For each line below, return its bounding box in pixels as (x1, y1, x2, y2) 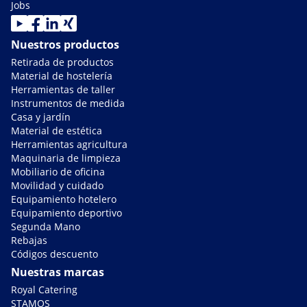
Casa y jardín (11, 110, 71, 124)
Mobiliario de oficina (11, 165, 105, 179)
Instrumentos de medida (11, 97, 125, 110)
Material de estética (11, 124, 102, 138)
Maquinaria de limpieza (11, 151, 121, 165)
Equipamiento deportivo (11, 206, 122, 220)
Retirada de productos (11, 56, 114, 69)
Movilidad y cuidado (11, 179, 103, 193)
